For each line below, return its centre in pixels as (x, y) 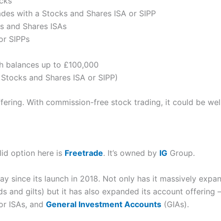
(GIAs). (175, 204)
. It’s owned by (131, 153)
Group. (181, 153)
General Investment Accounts (103, 204)
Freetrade (84, 153)
